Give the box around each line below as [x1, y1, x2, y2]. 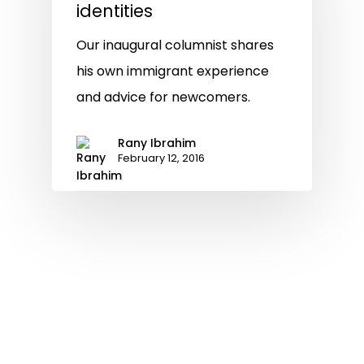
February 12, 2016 [118, 150, 205, 167]
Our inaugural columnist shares [76, 36, 274, 55]
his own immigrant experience [76, 62, 269, 81]
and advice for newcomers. [76, 88, 250, 107]
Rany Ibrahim [118, 135, 196, 152]
